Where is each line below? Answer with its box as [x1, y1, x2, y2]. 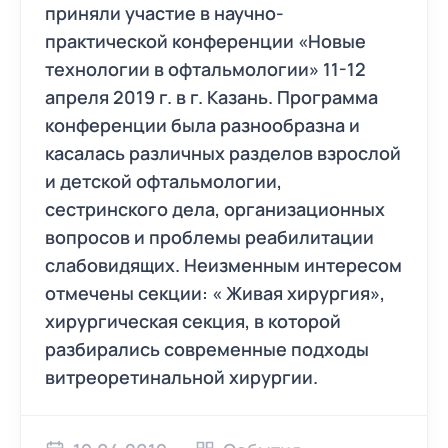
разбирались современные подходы [45, 337, 369, 361]
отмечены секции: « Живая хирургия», [45, 281, 385, 305]
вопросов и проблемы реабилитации [45, 225, 374, 249]
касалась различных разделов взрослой [45, 141, 401, 165]
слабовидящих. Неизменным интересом [45, 253, 402, 277]
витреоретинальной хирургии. [45, 365, 318, 389]
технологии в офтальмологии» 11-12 [45, 57, 366, 81]
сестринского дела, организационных [45, 197, 385, 221]
